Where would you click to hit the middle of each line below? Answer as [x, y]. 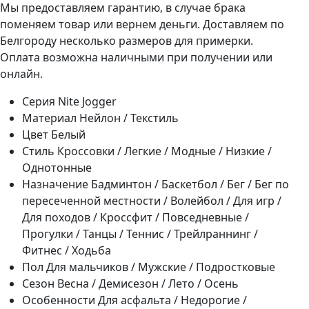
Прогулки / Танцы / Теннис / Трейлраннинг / [140, 234]
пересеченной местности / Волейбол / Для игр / [152, 201]
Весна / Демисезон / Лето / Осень [148, 284]
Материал [49, 118]
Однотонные [57, 168]
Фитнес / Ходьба [67, 251]
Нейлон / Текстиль [129, 118]
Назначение [55, 185]
